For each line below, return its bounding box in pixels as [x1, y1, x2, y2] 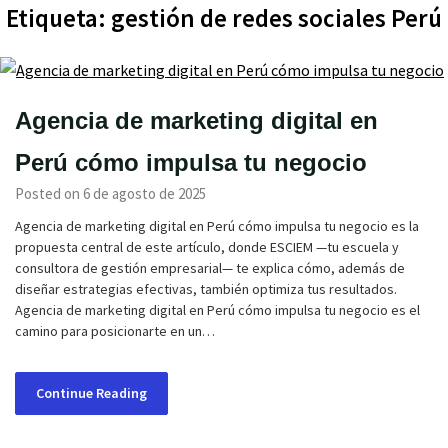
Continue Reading [36, 384, 147, 402]
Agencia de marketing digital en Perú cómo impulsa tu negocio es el [15, 301, 420, 319]
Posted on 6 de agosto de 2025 [15, 184, 206, 203]
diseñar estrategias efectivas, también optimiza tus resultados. [15, 280, 397, 298]
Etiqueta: [6, 2, 111, 34]
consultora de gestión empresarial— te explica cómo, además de [15, 259, 405, 277]
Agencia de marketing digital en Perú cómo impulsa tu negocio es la [15, 217, 419, 235]
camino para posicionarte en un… [15, 322, 215, 340]
